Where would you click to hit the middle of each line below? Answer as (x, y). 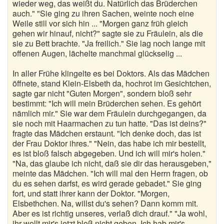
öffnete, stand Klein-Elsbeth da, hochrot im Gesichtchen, (112, 83)
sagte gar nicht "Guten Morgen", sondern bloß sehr (102, 93)
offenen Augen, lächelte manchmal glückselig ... (97, 53)
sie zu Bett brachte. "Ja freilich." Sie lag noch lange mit (109, 43)
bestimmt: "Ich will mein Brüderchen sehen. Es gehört (107, 103)
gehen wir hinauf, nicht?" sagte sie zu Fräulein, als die (108, 33)
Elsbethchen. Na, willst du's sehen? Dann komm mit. (105, 203)
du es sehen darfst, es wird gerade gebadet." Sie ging (107, 183)
